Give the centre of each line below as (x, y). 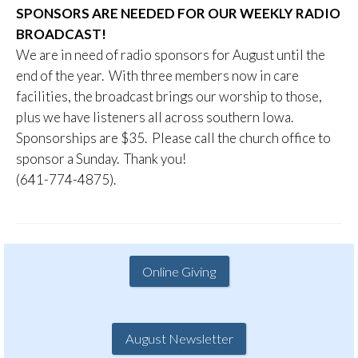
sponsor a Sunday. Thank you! (101, 159)
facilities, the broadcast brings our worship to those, (169, 97)
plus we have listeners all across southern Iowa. (156, 117)
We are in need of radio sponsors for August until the (171, 55)
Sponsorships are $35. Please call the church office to (173, 138)
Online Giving (179, 271)
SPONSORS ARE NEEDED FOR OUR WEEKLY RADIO (178, 14)
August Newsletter (179, 338)
